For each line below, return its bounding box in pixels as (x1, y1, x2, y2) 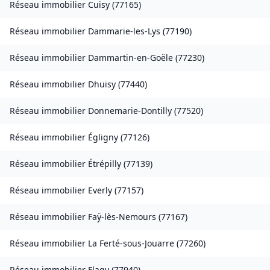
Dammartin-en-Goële (88, 52, 173, 64)
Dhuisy (88, 78, 116, 90)
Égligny (88, 131, 118, 143)
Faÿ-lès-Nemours (88, 211, 156, 223)
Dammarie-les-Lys (88, 25, 160, 37)
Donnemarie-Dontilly (88, 105, 172, 117)
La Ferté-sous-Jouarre (88, 237, 174, 250)
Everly (88, 184, 112, 196)
